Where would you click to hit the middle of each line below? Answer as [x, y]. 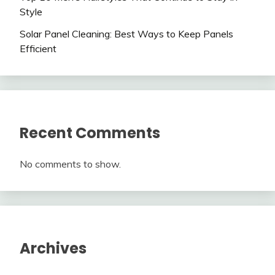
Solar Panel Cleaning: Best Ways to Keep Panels [126, 34]
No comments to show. [70, 164]
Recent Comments [90, 133]
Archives [53, 249]
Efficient [38, 49]
